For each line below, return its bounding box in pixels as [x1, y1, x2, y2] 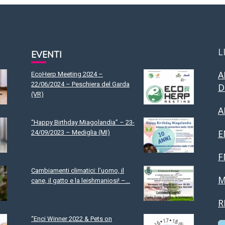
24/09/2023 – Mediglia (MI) [31, 129, 110, 136]
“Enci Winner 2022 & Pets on [31, 215, 112, 222]
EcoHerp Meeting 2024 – [31, 70, 103, 78]
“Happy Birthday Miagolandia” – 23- [31, 119, 135, 126]
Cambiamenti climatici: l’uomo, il [31, 167, 124, 174]
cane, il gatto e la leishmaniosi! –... [31, 177, 130, 184]
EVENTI [31, 49, 62, 61]
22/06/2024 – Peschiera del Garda [31, 80, 130, 88]
